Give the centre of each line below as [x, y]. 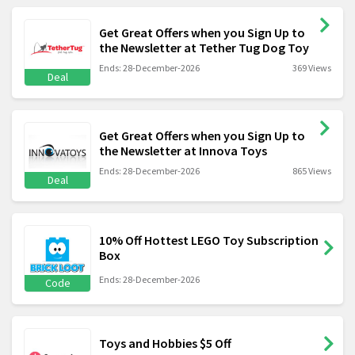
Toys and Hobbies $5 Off [165, 344]
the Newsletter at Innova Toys [183, 150]
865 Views [312, 170]
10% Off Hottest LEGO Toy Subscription [209, 240]
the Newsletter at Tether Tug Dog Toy [204, 47]
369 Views [312, 67]
